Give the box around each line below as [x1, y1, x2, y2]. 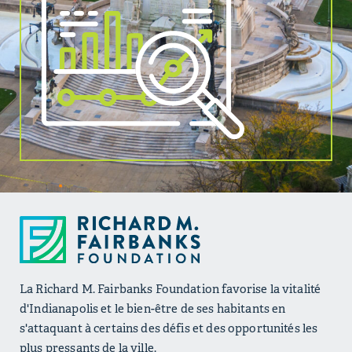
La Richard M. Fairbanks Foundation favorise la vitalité [20, 281, 321, 297]
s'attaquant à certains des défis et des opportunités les [20, 321, 318, 336]
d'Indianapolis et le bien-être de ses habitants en [20, 301, 286, 317]
